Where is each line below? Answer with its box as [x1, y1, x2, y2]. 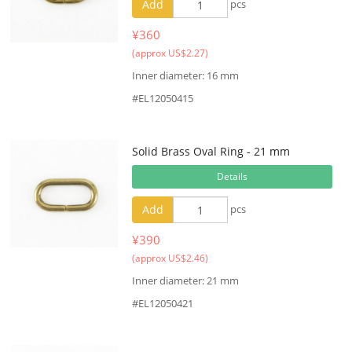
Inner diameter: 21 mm [131, 273, 239, 288]
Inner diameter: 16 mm [131, 68, 239, 82]
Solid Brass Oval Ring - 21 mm [131, 144, 290, 159]
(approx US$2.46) [131, 251, 208, 265]
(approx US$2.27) [131, 46, 208, 60]
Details [216, 170, 247, 183]
